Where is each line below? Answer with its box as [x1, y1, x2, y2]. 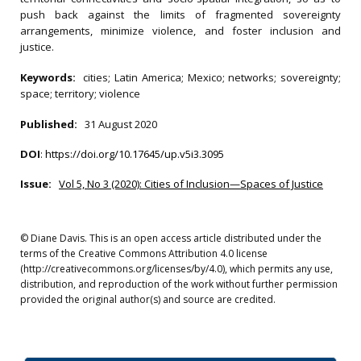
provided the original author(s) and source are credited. [20, 293, 276, 306]
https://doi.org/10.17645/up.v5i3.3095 [45, 147, 224, 161]
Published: [20, 117, 82, 131]
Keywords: [20, 70, 84, 85]
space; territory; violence [20, 86, 140, 101]
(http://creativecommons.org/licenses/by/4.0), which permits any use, [20, 262, 333, 276]
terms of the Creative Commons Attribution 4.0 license [20, 247, 268, 260]
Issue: [20, 176, 56, 191]
